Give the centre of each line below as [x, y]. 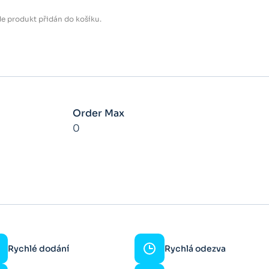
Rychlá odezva [195, 248]
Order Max [99, 113]
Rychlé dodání [38, 248]
